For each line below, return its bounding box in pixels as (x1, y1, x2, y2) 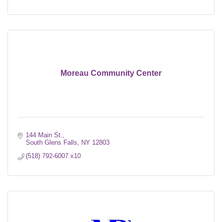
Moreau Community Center (60, 69, 162, 78)
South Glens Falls (26, 139, 78, 147)
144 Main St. (26, 131, 63, 139)
